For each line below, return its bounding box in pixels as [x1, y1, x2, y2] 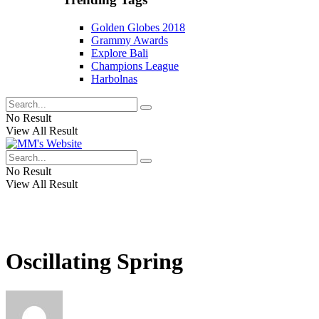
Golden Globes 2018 [91, 21, 185, 33]
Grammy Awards [91, 33, 168, 46]
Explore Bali [91, 46, 148, 59]
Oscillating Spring [6, 249, 183, 275]
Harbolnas [91, 72, 137, 85]
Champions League [91, 59, 179, 72]
